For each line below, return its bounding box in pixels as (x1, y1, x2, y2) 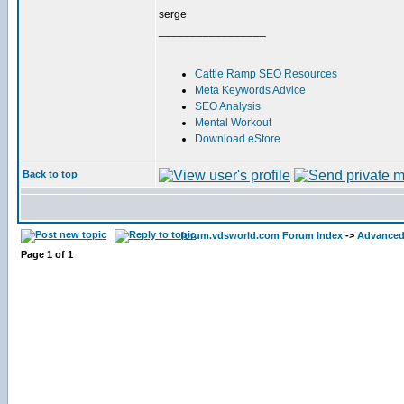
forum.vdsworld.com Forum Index (180, 230, 343, 241)
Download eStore (195, 133, 280, 145)
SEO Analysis (195, 100, 261, 113)
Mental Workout (195, 116, 271, 129)
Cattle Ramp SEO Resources (195, 68, 337, 80)
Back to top (23, 169, 78, 179)
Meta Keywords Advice (195, 84, 306, 96)
